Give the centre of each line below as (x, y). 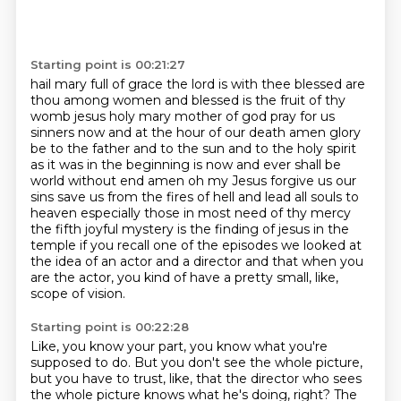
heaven (55, 213)
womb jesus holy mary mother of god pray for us (182, 116)
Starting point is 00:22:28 (109, 327)
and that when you (304, 261)
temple (55, 245)
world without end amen (109, 181)
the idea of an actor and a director (137, 261)
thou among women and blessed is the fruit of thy (188, 100)
